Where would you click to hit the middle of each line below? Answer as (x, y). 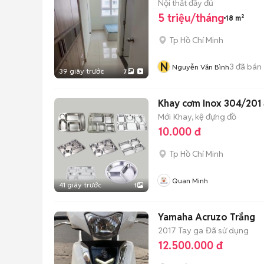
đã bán (248, 66)
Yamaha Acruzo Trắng (207, 217)
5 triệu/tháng (191, 18)
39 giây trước (81, 71)
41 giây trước (80, 185)
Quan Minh (190, 181)
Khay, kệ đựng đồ (205, 116)
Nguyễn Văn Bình (201, 67)
